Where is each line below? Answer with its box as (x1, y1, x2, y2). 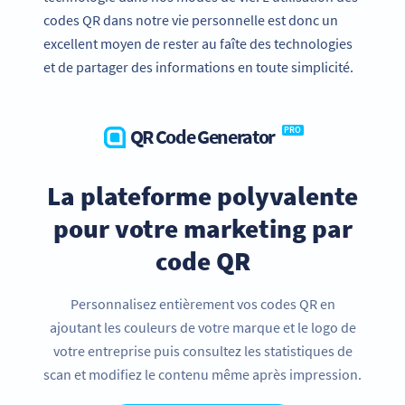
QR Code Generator (129, 123, 276, 149)
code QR (155, 243, 250, 278)
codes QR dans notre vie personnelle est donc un (43, 10, 338, 29)
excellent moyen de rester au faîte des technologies (43, 33, 353, 52)
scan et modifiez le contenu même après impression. (43, 364, 362, 383)
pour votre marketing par (52, 211, 353, 245)
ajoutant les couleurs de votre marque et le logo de (49, 317, 356, 336)
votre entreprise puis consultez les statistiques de (52, 341, 353, 360)
